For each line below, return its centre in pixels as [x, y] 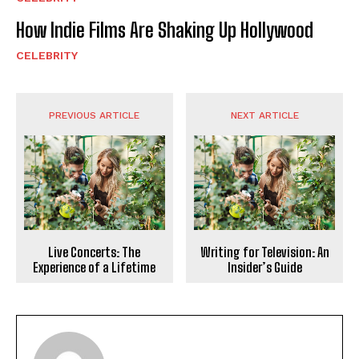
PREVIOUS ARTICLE [95, 116]
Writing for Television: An [264, 252]
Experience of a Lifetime [95, 267]
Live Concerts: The [95, 252]
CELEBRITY [47, 56]
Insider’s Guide [264, 267]
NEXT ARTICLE [264, 116]
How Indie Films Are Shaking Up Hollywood [165, 30]
